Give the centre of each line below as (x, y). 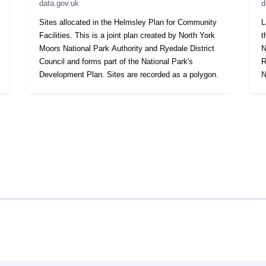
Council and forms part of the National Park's (116, 61)
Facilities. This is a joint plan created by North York (127, 35)
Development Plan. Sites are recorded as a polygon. (163, 74)
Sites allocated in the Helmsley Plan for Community (128, 22)
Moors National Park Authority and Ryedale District (127, 48)
